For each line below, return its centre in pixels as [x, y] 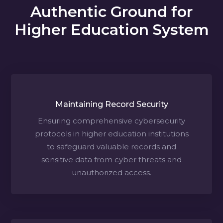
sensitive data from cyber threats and [111, 159]
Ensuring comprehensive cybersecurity [111, 120]
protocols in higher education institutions [111, 133]
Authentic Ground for [111, 11]
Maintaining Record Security [111, 104]
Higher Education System [111, 29]
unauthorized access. [111, 172]
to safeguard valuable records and [111, 146]
